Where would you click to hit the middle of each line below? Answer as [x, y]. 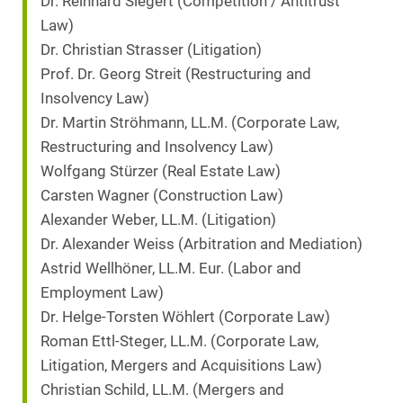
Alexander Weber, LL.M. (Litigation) [158, 220]
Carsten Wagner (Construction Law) [162, 196]
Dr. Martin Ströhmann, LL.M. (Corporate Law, [190, 123]
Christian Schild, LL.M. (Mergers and [162, 390]
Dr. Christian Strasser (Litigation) [151, 50]
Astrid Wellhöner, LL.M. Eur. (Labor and [171, 269]
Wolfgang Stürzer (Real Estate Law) [161, 172]
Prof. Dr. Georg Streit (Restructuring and [176, 75]
